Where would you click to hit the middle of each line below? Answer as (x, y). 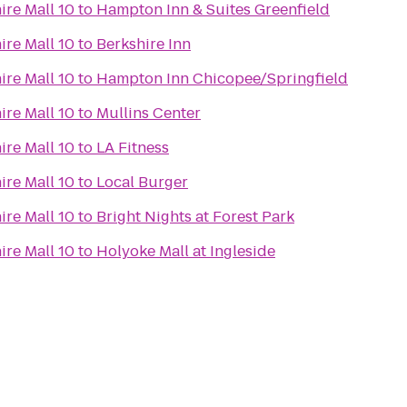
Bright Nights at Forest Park (195, 217)
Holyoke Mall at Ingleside (186, 251)
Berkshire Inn (144, 44)
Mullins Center (149, 113)
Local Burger (142, 182)
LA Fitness (133, 148)
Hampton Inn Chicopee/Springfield (222, 79)
